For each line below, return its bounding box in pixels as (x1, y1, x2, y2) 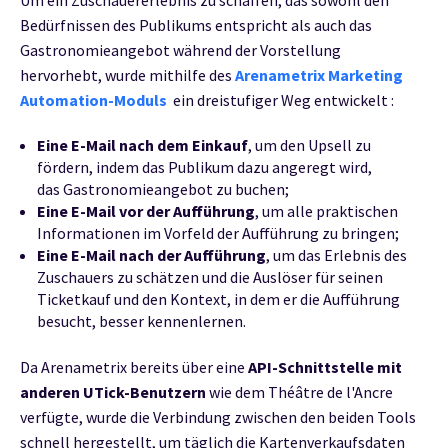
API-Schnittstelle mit (248, 356, 402, 377)
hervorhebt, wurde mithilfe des (20, 65, 235, 86)
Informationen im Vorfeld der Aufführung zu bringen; (36, 223, 399, 244)
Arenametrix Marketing (235, 65, 403, 86)
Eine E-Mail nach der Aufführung (36, 245, 266, 266)
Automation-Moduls (20, 90, 167, 111)
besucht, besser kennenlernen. (36, 311, 246, 332)
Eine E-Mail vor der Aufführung (36, 201, 255, 222)
